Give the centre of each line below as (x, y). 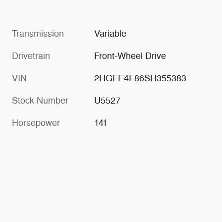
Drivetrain (31, 56)
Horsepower (36, 123)
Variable (111, 34)
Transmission (38, 34)
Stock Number (40, 101)
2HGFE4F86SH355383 (140, 79)
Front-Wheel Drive (130, 56)
